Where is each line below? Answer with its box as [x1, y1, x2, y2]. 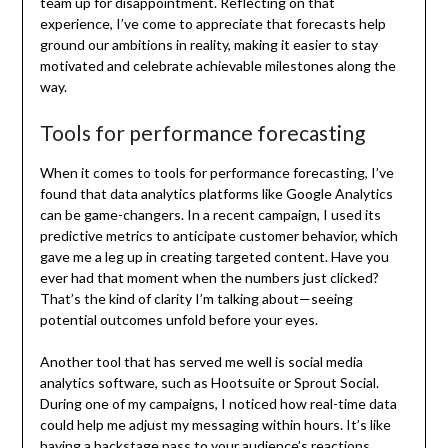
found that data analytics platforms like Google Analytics [39, 184, 393, 202]
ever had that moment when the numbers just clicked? [39, 268, 379, 286]
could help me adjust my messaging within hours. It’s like [39, 415, 391, 433]
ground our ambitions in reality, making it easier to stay [39, 35, 378, 53]
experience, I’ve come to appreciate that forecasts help [39, 14, 386, 32]
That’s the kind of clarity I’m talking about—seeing [39, 289, 353, 307]
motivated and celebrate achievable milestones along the [39, 56, 396, 74]
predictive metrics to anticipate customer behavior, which [39, 226, 398, 244]
